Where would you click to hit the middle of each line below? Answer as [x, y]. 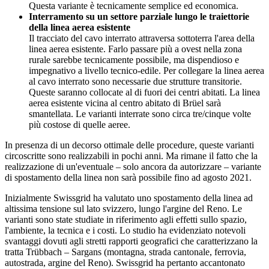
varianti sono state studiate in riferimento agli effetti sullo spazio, [126, 219]
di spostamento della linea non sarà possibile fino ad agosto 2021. [128, 177]
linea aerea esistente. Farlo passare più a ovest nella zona [135, 49]
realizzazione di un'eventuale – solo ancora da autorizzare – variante [133, 166]
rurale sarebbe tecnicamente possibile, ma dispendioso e [134, 59]
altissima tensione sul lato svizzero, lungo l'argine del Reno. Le [123, 208]
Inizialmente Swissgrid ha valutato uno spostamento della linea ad [129, 198]
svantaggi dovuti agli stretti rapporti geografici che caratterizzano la [131, 241]
